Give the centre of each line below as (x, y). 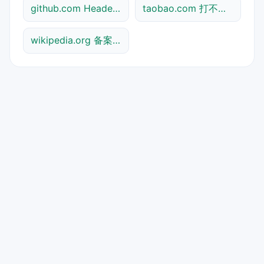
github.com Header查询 (116, 8)
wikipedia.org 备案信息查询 (116, 40)
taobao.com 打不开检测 (222, 8)
